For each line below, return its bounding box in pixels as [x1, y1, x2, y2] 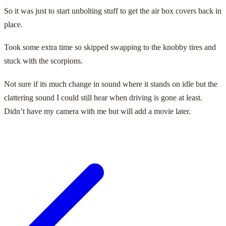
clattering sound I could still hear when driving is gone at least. [4, 93, 202, 102]
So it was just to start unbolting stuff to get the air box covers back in [4, 6, 221, 15]
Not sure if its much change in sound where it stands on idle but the [4, 79, 217, 88]
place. [4, 20, 23, 29]
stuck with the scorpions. [4, 56, 83, 66]
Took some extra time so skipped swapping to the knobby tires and [4, 43, 216, 52]
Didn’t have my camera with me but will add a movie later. [4, 106, 191, 116]
